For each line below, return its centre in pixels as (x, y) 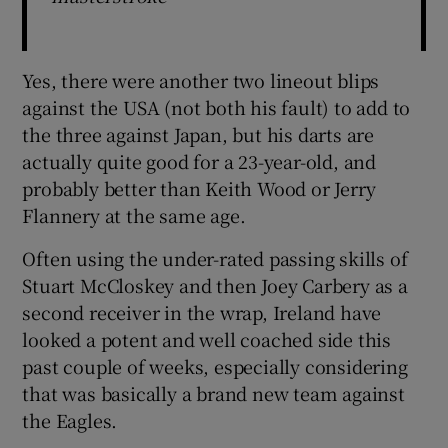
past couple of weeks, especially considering (215, 365)
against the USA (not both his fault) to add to (216, 106)
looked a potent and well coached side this (207, 338)
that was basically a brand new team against (213, 392)
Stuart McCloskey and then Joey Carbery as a (215, 284)
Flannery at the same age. (134, 214)
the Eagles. (70, 419)
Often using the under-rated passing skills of (215, 257)
